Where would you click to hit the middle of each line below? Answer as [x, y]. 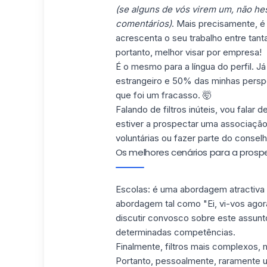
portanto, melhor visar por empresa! [188, 52]
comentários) [143, 23]
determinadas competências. [175, 232]
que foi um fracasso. [159, 95]
